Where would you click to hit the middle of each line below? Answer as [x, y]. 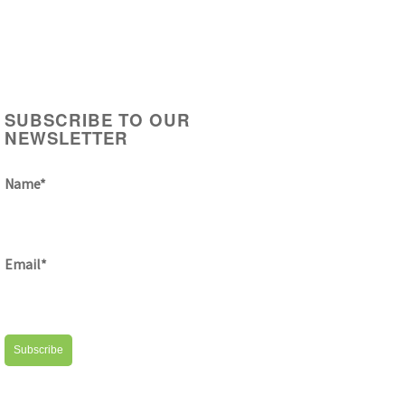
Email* [26, 265]
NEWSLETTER [67, 138]
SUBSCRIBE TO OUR [98, 120]
